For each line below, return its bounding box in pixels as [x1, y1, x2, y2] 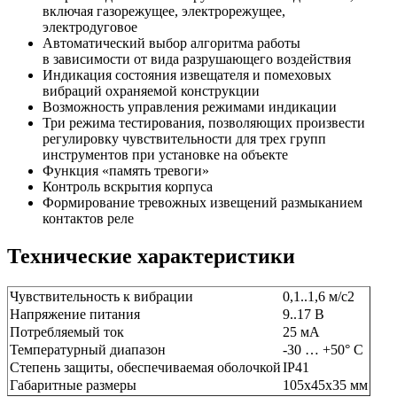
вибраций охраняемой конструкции [43, 82, 260, 98]
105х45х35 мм [283, 377, 368, 393]
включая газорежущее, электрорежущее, [43, 3, 285, 19]
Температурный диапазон [10, 341, 166, 357]
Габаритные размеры [10, 377, 136, 393]
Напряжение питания [10, 306, 140, 322]
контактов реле [43, 210, 134, 226]
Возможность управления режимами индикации [43, 98, 337, 114]
